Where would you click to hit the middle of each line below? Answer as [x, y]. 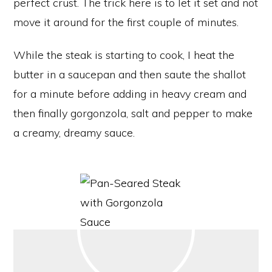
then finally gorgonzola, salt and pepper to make [133, 114]
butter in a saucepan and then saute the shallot [130, 75]
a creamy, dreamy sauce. [74, 133]
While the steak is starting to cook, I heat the [124, 55]
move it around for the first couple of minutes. [126, 22]
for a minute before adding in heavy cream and [130, 94]
